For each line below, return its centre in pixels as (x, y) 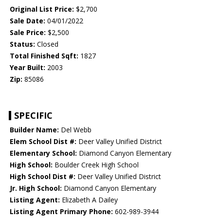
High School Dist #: (43, 177)
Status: (22, 44)
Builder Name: (34, 130)
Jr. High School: (36, 188)
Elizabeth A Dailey (89, 200)
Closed (47, 44)
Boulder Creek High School (96, 165)
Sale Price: (28, 33)
